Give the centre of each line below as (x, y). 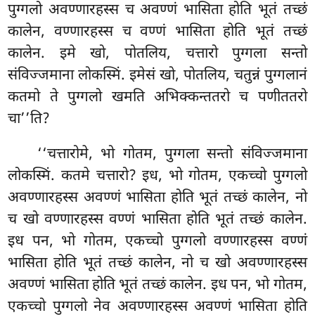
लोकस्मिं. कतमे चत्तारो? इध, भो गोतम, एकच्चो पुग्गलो (157, 176)
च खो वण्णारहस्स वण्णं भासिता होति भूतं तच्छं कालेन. (157, 220)
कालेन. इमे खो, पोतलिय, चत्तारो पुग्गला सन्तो (157, 54)
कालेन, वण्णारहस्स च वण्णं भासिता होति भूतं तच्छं (157, 32)
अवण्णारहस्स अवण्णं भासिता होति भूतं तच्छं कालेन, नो (157, 198)
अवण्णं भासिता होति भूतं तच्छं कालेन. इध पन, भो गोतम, (157, 285)
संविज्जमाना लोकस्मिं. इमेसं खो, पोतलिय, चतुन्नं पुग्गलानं (157, 76)
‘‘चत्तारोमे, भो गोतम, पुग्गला (122, 154)
